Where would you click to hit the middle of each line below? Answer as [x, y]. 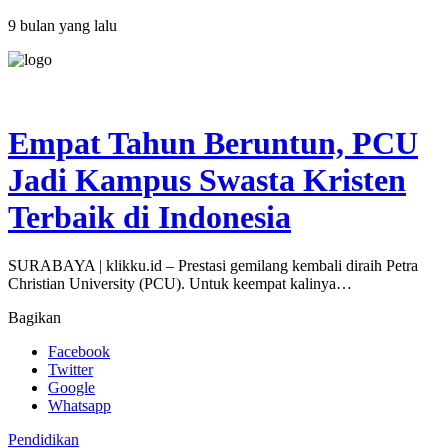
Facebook [79, 352]
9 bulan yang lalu [62, 26]
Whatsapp [79, 406]
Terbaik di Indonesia [149, 216]
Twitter [70, 370]
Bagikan [34, 318]
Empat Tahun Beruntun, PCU [213, 142]
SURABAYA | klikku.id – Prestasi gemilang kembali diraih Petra [213, 266]
